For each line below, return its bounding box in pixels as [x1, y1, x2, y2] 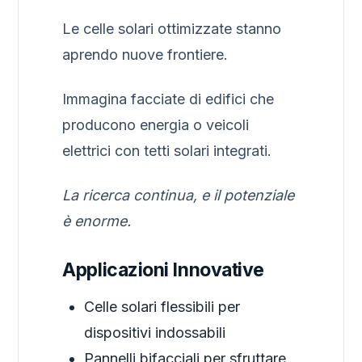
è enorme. [62, 213, 132, 230]
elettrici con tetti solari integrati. [62, 142, 272, 160]
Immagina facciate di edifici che [62, 90, 275, 108]
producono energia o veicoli [62, 116, 250, 134]
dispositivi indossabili [84, 324, 226, 342]
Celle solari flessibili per [84, 298, 241, 316]
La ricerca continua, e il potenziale [62, 187, 295, 204]
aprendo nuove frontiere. [62, 45, 229, 63]
